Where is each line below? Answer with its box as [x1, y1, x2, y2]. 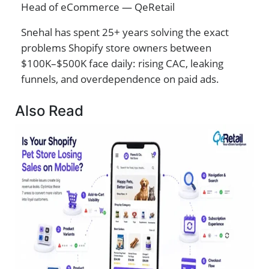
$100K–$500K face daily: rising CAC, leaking [21, 56, 223, 71]
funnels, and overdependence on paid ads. [21, 72, 219, 86]
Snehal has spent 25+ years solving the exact [21, 25, 229, 40]
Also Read [15, 102, 83, 120]
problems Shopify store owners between [21, 41, 211, 55]
